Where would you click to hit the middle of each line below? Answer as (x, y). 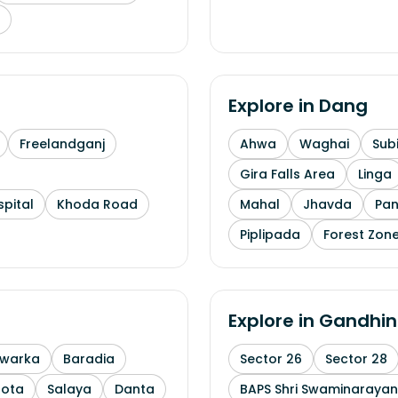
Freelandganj (62, 144)
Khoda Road (97, 204)
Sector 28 (356, 359)
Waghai (324, 144)
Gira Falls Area (287, 174)
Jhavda (327, 204)
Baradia (89, 359)
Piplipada (270, 235)
